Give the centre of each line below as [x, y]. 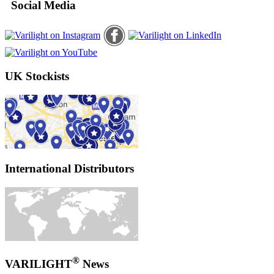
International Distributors [69, 169]
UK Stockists [37, 76]
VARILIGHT [39, 264]
